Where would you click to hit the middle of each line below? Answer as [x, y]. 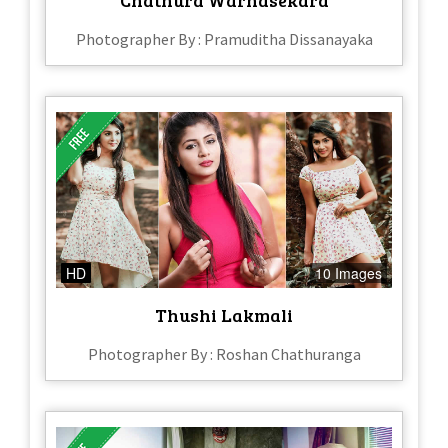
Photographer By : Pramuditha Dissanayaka [224, 38]
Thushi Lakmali [224, 315]
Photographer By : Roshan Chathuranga [224, 354]
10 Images [348, 273]
